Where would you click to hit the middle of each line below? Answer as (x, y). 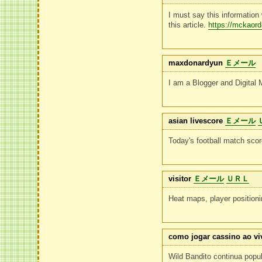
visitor (180, 179)
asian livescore (196, 121)
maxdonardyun (196, 63)
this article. (189, 25)
